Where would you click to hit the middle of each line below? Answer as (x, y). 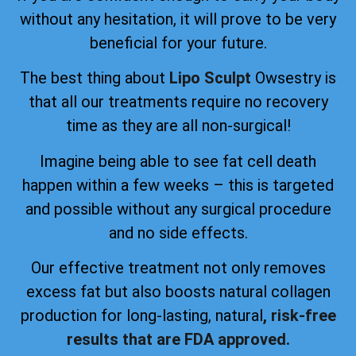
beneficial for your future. (178, 43)
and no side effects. (178, 232)
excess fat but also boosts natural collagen (178, 292)
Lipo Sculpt (210, 78)
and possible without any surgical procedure (178, 209)
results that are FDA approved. (178, 340)
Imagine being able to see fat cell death (178, 161)
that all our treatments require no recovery (178, 102)
